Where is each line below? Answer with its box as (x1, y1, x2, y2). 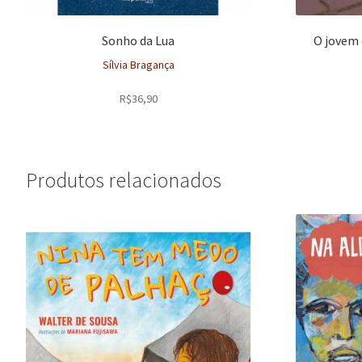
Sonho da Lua (102, 32, 175, 49)
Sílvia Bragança (102, 57, 175, 73)
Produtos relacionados (26, 167, 221, 194)
